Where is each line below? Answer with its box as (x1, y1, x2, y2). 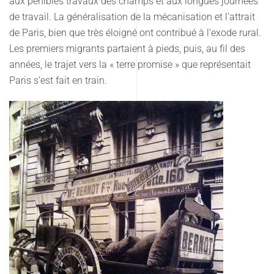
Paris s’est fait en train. (9, 74, 107, 86)
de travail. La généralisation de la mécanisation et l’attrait (9, 10, 255, 23)
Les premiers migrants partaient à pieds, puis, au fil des (9, 42, 245, 54)
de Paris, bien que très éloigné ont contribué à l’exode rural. (9, 26, 261, 39)
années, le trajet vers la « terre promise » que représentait (9, 58, 251, 70)
